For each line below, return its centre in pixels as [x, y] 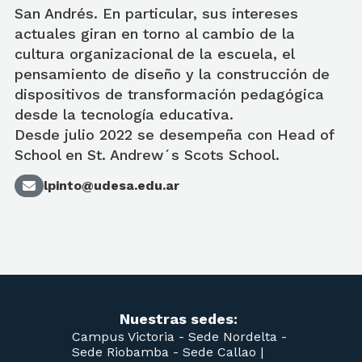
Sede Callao [221, 352]
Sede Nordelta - [238, 337]
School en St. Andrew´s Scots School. [147, 155]
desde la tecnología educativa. [124, 114]
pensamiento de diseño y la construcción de [172, 74]
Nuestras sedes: [179, 319]
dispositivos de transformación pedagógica [169, 94]
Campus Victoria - [130, 337]
